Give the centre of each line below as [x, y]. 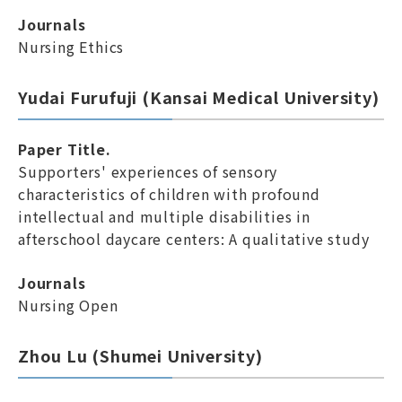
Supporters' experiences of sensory [148, 171]
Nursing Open [68, 305]
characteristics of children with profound [169, 194]
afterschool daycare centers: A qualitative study [194, 239]
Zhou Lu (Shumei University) [140, 355]
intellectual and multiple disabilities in [164, 216]
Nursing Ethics [71, 47]
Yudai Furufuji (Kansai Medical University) [199, 97]
